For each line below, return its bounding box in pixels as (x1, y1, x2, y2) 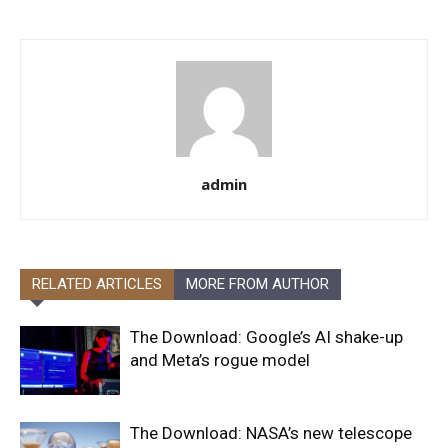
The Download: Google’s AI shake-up (130, 326, 403, 347)
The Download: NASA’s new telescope (130, 422, 412, 443)
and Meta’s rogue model (130, 349, 310, 370)
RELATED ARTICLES (32, 274, 162, 293)
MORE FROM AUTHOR (186, 274, 329, 293)
